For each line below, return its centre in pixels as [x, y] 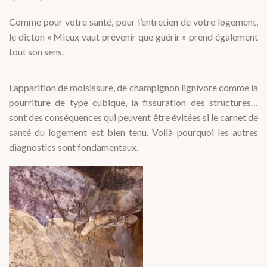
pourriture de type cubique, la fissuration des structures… [133, 102]
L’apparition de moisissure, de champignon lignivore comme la [133, 87]
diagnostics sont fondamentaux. [74, 147]
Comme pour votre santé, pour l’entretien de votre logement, [133, 21]
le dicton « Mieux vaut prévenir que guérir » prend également [133, 36]
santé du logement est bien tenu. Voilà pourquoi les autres [133, 132]
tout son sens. [36, 51]
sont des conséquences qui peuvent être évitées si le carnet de [133, 117]
